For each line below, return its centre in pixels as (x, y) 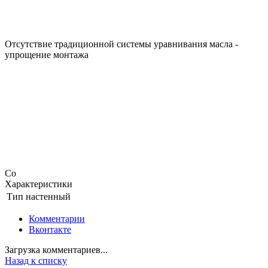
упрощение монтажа (47, 54)
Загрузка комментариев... (56, 249)
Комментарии (57, 218)
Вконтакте (50, 229)
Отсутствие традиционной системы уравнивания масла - (121, 44)
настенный (48, 196)
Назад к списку (36, 260)
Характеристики (39, 184)
